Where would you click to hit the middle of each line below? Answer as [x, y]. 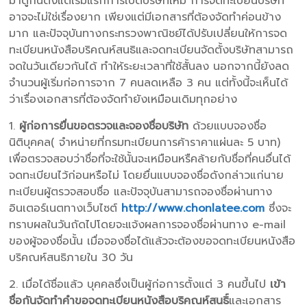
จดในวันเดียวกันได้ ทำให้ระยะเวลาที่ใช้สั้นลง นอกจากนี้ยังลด [149, 66]
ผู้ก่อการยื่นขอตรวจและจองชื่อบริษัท [104, 126]
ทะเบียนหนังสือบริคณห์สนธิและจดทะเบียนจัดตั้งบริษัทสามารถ [151, 50]
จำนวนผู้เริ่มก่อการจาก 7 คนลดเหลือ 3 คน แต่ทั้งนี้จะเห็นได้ [149, 83]
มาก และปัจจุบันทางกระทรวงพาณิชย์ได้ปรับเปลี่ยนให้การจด [148, 33]
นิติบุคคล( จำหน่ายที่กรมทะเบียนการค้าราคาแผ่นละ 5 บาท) [145, 142]
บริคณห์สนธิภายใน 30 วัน [71, 257]
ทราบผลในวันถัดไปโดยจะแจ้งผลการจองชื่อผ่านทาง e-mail [148, 224]
